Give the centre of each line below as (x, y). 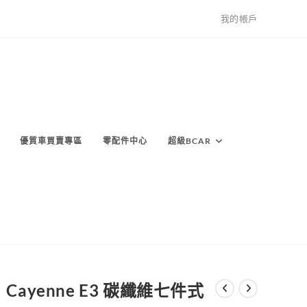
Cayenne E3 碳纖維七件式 (105, 290)
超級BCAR (189, 141)
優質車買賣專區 (51, 141)
